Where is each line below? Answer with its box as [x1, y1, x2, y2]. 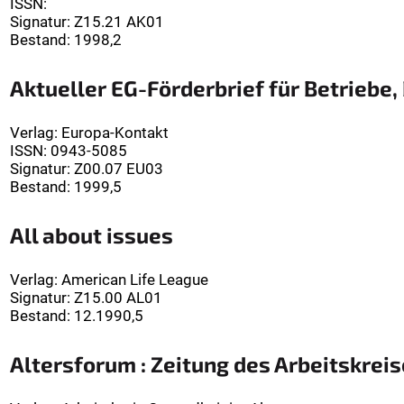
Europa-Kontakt [61, 124, 169, 142]
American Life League [61, 271, 208, 289]
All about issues [10, 222, 173, 249]
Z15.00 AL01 [74, 289, 162, 308]
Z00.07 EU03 [74, 160, 163, 179]
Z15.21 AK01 [74, 13, 164, 32]
